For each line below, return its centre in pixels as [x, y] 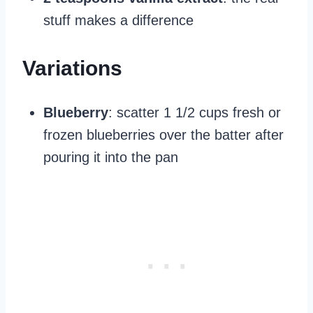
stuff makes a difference [118, 21]
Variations [72, 68]
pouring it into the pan [111, 158]
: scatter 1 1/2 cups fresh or [195, 113]
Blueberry [76, 113]
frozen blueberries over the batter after [163, 135]
